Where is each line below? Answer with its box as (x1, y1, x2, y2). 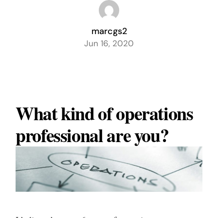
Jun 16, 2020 (84, 38, 134, 49)
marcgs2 (91, 25, 127, 37)
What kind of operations (15, 100, 193, 127)
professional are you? (15, 122, 169, 148)
